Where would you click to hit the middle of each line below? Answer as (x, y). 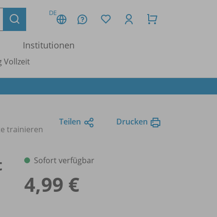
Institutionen (49, 45)
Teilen (70, 121)
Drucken (132, 121)
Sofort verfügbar (64, 160)
